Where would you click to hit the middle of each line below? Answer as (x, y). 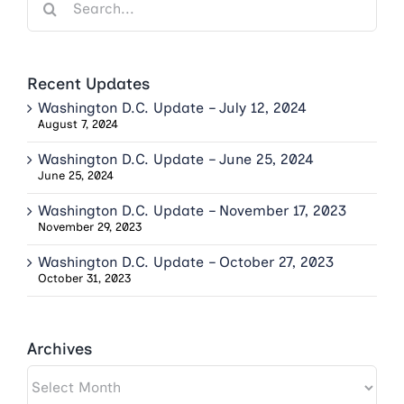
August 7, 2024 (78, 124)
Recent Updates (88, 83)
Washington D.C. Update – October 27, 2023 (186, 262)
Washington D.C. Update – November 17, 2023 (192, 210)
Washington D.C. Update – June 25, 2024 (176, 159)
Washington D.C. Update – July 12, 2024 (172, 107)
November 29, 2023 (90, 226)
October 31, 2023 (84, 278)
